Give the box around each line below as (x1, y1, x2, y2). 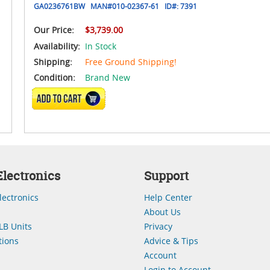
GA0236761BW (33, 1, 85, 11)
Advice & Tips (144, 235, 198, 246)
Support (144, 168, 189, 184)
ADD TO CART (48, 93, 89, 103)
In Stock (84, 40, 116, 52)
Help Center (144, 192, 192, 203)
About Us (144, 206, 181, 218)
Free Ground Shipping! (84, 56, 177, 67)
